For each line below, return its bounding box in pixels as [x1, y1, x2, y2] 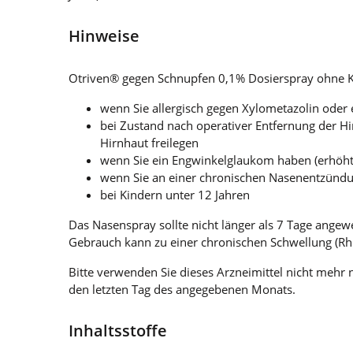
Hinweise [69, 24, 139, 46]
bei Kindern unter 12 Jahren [100, 186, 250, 203]
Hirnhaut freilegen [100, 134, 199, 150]
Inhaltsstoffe [69, 319, 167, 341]
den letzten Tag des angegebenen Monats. [69, 281, 295, 297]
